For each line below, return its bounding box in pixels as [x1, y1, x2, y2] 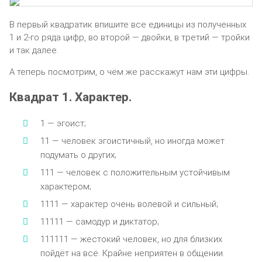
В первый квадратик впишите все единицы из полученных [9, 19, 246, 30]
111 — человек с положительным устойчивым [40, 167, 230, 178]
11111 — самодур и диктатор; [40, 216, 159, 227]
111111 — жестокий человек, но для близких [40, 233, 222, 244]
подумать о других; [40, 149, 116, 160]
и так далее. [9, 44, 58, 56]
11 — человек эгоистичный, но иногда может [40, 135, 225, 146]
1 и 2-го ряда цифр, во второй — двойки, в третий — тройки [9, 32, 250, 43]
